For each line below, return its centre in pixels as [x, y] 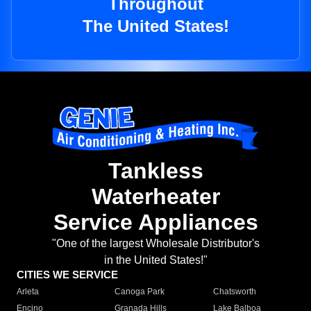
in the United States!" [155, 260]
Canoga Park [140, 292]
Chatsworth [234, 292]
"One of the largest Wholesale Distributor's [155, 244]
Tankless [155, 171]
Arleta [28, 292]
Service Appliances [155, 222]
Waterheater [155, 197]
